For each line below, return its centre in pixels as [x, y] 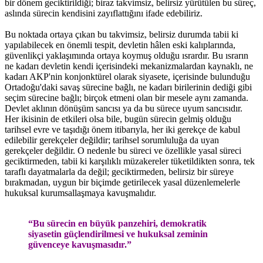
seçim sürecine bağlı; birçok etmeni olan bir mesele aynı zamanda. [127, 97]
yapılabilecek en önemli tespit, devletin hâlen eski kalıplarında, [120, 45]
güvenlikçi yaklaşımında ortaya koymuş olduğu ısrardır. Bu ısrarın [127, 55]
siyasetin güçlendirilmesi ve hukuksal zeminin [118, 234]
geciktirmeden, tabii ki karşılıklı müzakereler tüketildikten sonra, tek [130, 161]
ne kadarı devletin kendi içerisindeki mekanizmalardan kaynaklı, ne [129, 66]
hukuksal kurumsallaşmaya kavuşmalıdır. [80, 193]
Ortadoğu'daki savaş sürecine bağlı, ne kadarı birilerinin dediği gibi [128, 87]
